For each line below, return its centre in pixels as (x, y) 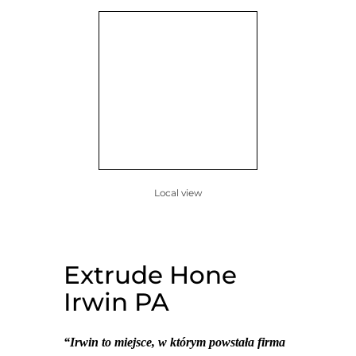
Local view (178, 193)
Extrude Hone (150, 275)
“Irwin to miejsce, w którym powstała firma (174, 342)
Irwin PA (116, 302)
